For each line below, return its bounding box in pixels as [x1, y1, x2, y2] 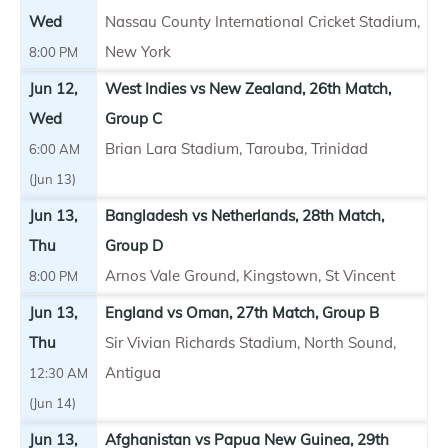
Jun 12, [29, 78, 77, 98]
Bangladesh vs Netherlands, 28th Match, [105, 205, 384, 225]
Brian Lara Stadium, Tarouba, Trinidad [105, 138, 368, 158]
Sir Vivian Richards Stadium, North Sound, [105, 332, 396, 352]
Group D [105, 235, 163, 255]
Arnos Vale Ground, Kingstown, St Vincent [105, 265, 395, 285]
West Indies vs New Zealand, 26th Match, [105, 78, 391, 98]
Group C [105, 108, 162, 128]
